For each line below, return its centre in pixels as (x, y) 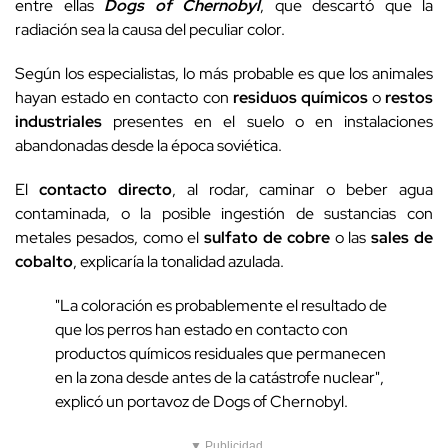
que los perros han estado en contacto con (201, 330)
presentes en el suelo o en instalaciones (267, 122)
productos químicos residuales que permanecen (220, 354)
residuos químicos (300, 98)
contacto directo (105, 190)
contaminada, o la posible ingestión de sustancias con (224, 214)
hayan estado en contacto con (124, 98)
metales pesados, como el (110, 238)
